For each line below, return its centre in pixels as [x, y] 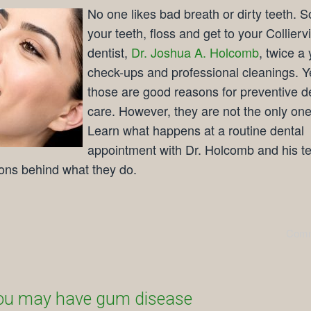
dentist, [109, 52]
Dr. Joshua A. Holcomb [195, 52]
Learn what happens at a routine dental [196, 129]
